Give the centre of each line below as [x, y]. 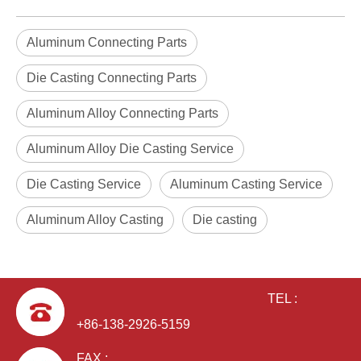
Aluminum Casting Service [246, 184]
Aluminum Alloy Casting [95, 220]
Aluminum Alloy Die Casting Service [130, 149]
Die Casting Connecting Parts [112, 78]
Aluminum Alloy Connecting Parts [122, 113]
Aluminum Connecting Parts [107, 42]
